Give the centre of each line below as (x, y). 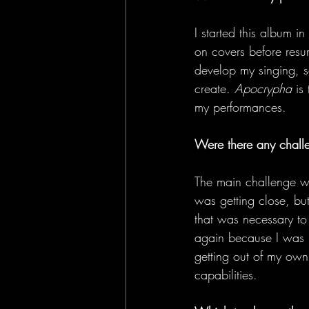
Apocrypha (263, 88)
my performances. (242, 107)
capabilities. (228, 275)
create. (215, 88)
